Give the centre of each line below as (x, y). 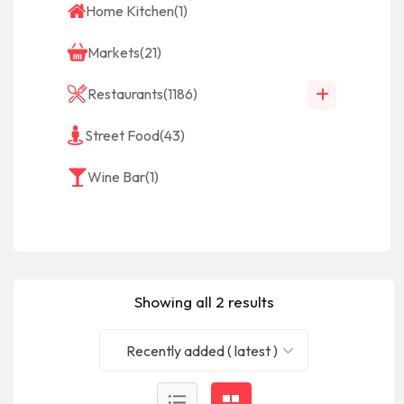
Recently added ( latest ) (202, 350)
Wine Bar (116, 177)
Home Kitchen (130, 11)
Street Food (122, 135)
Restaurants (125, 94)
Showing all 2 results (204, 302)
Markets (114, 52)
